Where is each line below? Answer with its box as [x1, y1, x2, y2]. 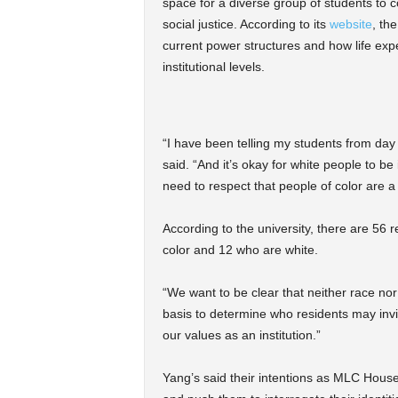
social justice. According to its [162, 17, 330, 32]
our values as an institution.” [162, 328, 321, 343]
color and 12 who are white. [162, 243, 318, 258]
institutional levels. [162, 60, 265, 75]
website [329, 17, 372, 32]
